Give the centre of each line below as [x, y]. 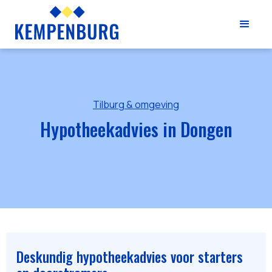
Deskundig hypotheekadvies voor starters [130, 257]
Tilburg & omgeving [136, 104]
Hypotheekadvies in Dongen [136, 129]
